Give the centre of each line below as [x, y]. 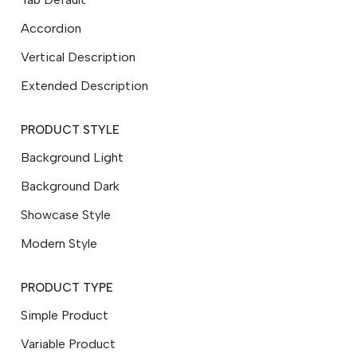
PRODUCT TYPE [67, 288]
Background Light [72, 157]
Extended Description [84, 86]
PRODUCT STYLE [70, 130]
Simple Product [65, 315]
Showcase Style [66, 215]
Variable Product [68, 344]
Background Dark [70, 186]
